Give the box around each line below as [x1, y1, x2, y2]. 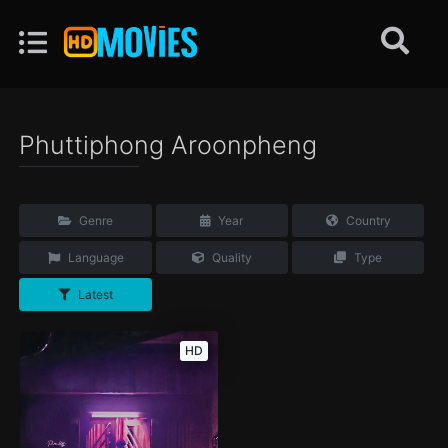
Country [342, 213, 391, 229]
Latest [75, 287, 114, 303]
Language [64, 250, 124, 266]
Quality [208, 250, 252, 266]
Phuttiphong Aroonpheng [19, 130, 318, 160]
